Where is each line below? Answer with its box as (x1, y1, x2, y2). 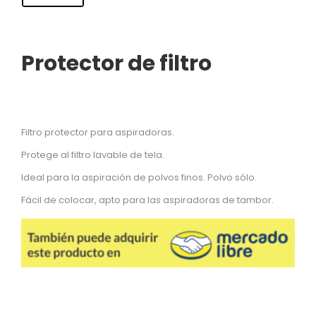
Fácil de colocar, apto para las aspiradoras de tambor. (21, 193, 274, 207)
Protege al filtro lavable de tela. (21, 148, 164, 162)
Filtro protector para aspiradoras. (21, 126, 174, 140)
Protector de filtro (21, 49, 212, 78)
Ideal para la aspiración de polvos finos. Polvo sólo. (21, 171, 257, 185)
